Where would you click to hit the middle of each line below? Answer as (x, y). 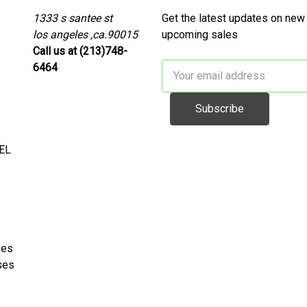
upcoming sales (200, 34)
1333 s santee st (73, 18)
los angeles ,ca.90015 (85, 34)
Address (182, 84)
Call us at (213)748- (80, 51)
